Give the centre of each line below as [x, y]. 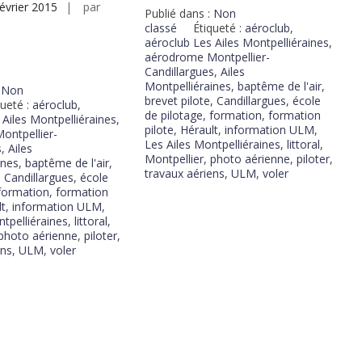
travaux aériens [184, 174]
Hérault [199, 130]
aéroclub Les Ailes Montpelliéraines [236, 43]
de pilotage [173, 116]
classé [160, 28]
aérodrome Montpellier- [207, 57]
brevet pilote [177, 101]
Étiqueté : [219, 28]
